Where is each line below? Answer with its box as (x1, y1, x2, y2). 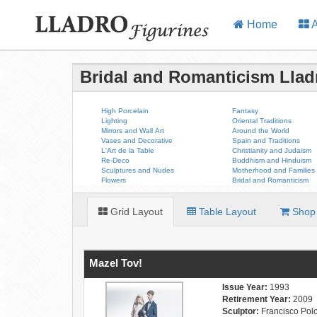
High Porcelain (101, 107, 149, 115)
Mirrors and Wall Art (101, 127, 164, 134)
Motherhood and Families (232, 166, 316, 174)
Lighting (101, 117, 127, 125)
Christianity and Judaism (232, 146, 312, 154)
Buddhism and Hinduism (232, 156, 312, 164)
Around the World (232, 127, 290, 134)
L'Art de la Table (101, 146, 154, 154)
